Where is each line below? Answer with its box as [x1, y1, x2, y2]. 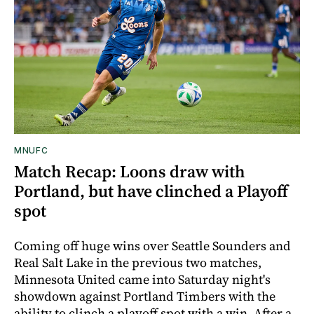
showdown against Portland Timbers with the [14, 287, 275, 305]
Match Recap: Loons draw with [14, 159, 245, 183]
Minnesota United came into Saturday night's [14, 270, 271, 288]
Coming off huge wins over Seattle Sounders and [14, 236, 291, 254]
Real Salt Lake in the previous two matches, [14, 253, 261, 271]
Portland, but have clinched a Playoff [14, 179, 288, 203]
